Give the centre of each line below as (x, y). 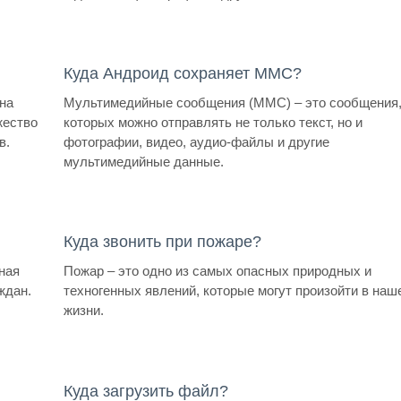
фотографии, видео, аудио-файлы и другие (197, 142)
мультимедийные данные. (144, 162)
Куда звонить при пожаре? (163, 242)
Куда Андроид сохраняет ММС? (183, 74)
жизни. (84, 311)
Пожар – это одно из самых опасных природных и (218, 271)
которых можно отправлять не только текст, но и (213, 123)
